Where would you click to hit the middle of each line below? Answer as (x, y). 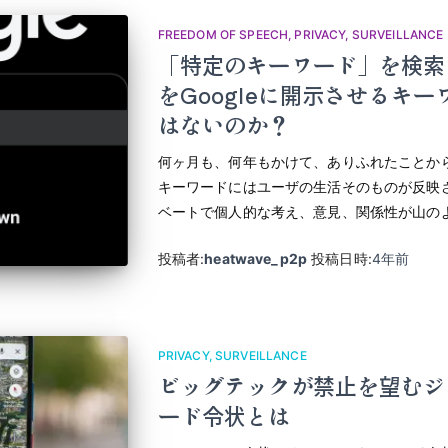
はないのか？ (224, 123)
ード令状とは (224, 414)
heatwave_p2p (255, 258)
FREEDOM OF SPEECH (223, 34)
